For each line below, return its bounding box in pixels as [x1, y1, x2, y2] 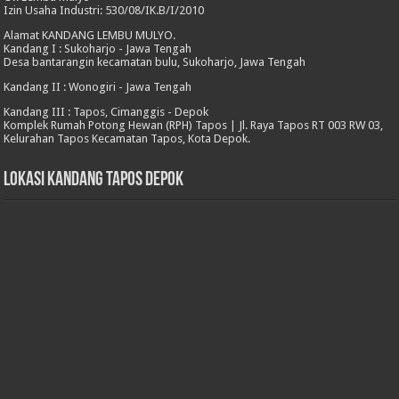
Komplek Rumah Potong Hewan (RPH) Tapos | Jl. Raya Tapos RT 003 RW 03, [4, 118, 384, 132]
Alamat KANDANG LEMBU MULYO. [4, 28, 176, 42]
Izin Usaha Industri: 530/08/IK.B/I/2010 [4, 3, 205, 17]
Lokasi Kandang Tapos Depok [4, 169, 184, 191]
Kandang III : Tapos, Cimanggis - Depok [4, 104, 209, 118]
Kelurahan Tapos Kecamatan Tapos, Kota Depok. [4, 131, 251, 145]
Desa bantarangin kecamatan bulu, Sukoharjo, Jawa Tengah [4, 54, 306, 69]
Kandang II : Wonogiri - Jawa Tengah [4, 79, 192, 94]
